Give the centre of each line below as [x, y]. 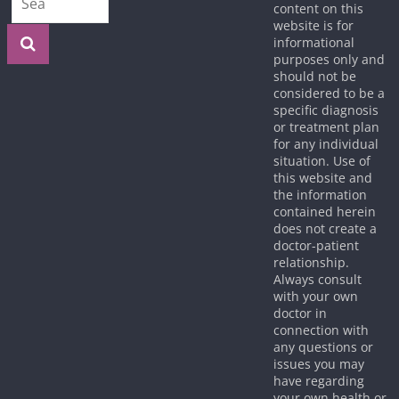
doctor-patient [316, 245]
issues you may [318, 364]
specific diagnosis [326, 110]
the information [320, 195]
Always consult [317, 279]
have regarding [318, 381]
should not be [314, 76]
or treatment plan [326, 127]
